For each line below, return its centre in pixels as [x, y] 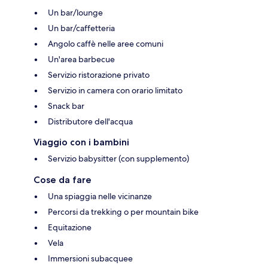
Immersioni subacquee [90, 259]
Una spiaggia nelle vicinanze [100, 197]
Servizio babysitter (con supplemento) [118, 159]
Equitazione [70, 228]
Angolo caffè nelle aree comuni [106, 44]
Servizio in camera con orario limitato [115, 91]
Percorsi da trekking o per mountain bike [123, 212]
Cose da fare [63, 180]
